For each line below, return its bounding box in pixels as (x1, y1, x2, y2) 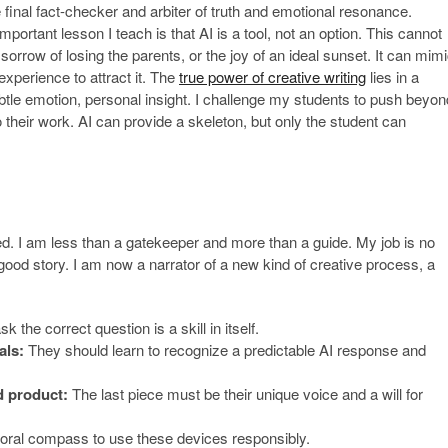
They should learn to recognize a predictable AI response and (24, 338, 426, 360)
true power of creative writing (179, 65, 366, 87)
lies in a (366, 65, 419, 87)
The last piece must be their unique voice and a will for (68, 382, 423, 404)
